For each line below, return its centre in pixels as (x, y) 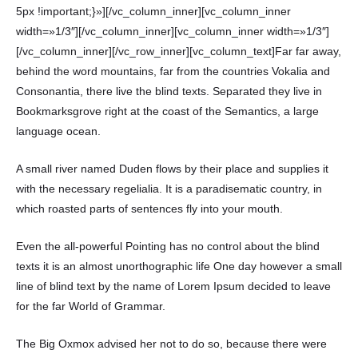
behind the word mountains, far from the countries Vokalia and (173, 71)
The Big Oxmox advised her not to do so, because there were (171, 344)
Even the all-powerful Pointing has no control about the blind (168, 246)
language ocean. (58, 131)
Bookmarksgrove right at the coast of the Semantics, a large (167, 111)
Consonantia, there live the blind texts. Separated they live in (169, 91)
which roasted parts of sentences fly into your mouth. (149, 209)
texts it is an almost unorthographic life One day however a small (179, 266)
